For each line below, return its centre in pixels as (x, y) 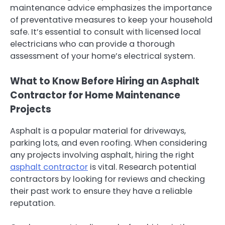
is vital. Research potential (142, 167)
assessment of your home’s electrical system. (102, 56)
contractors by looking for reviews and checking (107, 179)
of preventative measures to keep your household (111, 20)
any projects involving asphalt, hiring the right (102, 155)
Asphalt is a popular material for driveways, (98, 131)
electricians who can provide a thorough (92, 44)
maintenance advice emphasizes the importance (111, 8)
